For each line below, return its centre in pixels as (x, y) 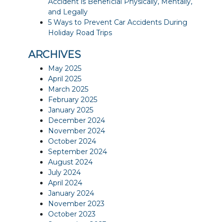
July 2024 (65, 172)
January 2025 (71, 110)
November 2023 (77, 203)
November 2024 (77, 131)
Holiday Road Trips (80, 32)
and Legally (68, 12)
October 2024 (72, 141)
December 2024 (77, 120)
